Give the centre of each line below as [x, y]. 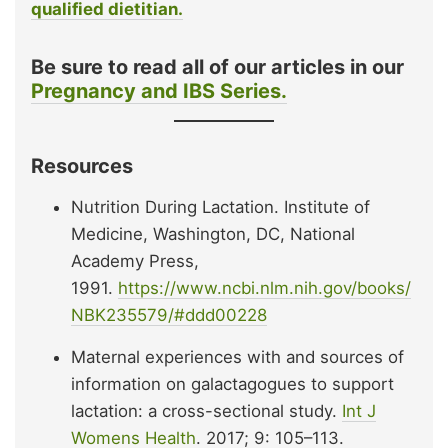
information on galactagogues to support [232, 384]
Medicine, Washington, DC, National [213, 234]
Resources [82, 166]
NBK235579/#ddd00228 [169, 315]
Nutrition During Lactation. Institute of [220, 207]
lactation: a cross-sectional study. [206, 411]
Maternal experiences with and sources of [237, 357]
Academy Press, [135, 261]
